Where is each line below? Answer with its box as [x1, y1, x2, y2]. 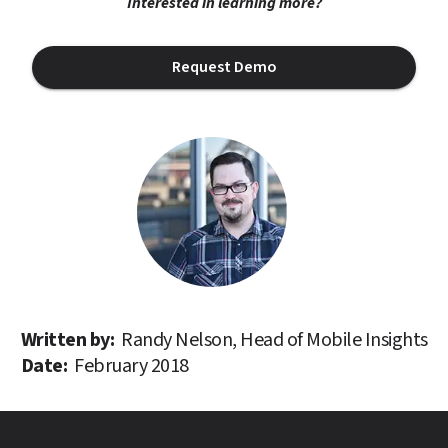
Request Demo [171, 56, 277, 79]
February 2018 [74, 351, 189, 380]
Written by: [20, 325, 118, 354]
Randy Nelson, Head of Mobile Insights [121, 325, 428, 354]
